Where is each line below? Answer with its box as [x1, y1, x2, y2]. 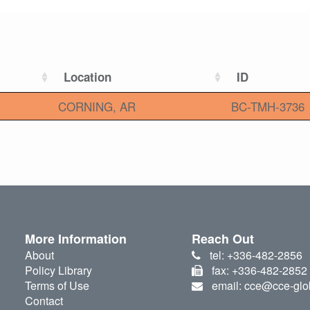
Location [64, 69, 111, 86]
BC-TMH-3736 [231, 98, 304, 116]
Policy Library [24, 262, 92, 279]
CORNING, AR [58, 98, 136, 116]
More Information [24, 230, 127, 248]
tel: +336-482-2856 [209, 247, 302, 264]
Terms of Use [24, 277, 89, 294]
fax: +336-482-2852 [211, 262, 307, 279]
